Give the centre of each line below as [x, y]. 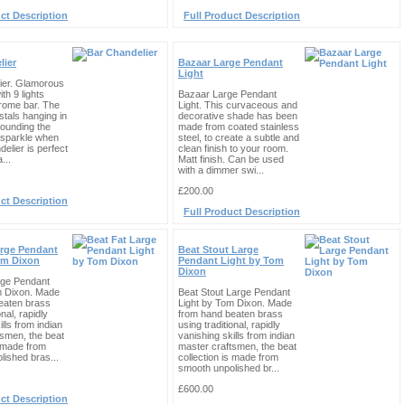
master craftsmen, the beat [237, 346]
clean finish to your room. [233, 148]
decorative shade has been [238, 116]
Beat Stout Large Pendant [234, 292]
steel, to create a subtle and [239, 137]
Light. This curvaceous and [238, 105]
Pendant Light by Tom [231, 260]
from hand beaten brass [231, 314]
